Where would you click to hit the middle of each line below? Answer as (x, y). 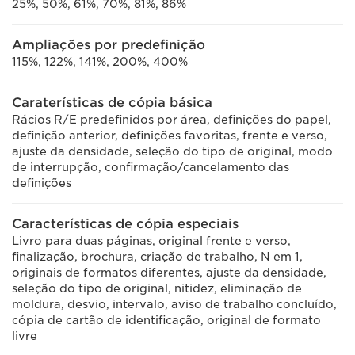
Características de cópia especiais (125, 224)
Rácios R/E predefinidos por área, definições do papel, (172, 120)
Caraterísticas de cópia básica (112, 103)
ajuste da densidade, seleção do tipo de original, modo (172, 151)
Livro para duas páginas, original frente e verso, (151, 241)
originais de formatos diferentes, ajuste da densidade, (169, 273)
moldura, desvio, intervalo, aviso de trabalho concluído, (174, 304)
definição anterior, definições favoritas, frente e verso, (170, 136)
